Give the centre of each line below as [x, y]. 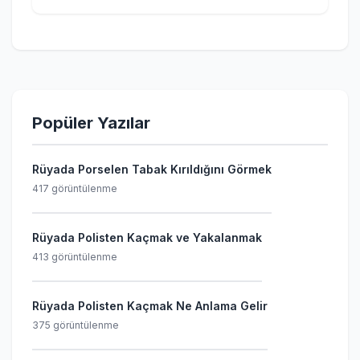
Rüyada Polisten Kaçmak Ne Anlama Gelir [150, 306]
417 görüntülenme [75, 188]
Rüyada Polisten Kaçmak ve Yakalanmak [147, 237]
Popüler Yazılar [91, 123]
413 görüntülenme [75, 257]
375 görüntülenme [76, 325]
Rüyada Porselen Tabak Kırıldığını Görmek [152, 169]
